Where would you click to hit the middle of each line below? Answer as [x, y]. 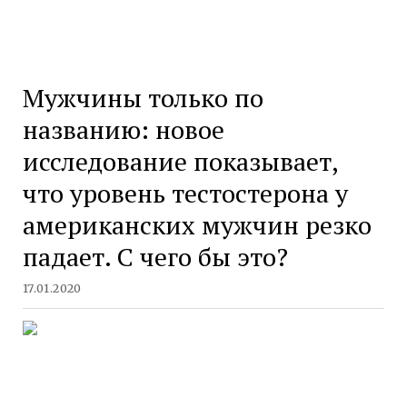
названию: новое [123, 129]
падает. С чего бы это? [155, 256]
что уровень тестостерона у [185, 193]
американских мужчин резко [197, 224]
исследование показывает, [180, 161]
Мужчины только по [143, 97]
